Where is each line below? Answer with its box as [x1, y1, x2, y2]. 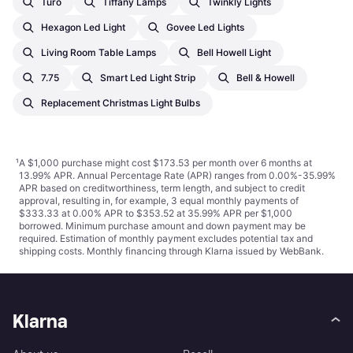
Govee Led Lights [166, 21, 244, 34]
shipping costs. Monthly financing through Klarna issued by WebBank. [19, 245, 324, 258]
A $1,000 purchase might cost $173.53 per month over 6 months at [19, 157, 312, 169]
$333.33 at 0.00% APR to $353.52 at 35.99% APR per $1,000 [19, 207, 292, 220]
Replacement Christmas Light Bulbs [41, 97, 200, 110]
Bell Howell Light [197, 46, 271, 59]
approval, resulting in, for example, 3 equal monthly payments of [19, 195, 299, 207]
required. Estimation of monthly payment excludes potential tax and [19, 232, 313, 245]
